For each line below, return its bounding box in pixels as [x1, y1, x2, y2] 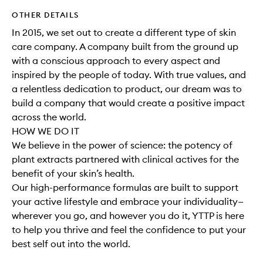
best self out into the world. [12, 238, 130, 250]
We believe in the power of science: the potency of [12, 139, 232, 151]
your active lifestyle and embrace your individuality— [12, 195, 244, 208]
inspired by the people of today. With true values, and [12, 69, 246, 81]
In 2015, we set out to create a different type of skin [12, 26, 236, 39]
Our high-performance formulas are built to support [12, 181, 238, 194]
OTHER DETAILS [12, 10, 79, 20]
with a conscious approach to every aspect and [12, 55, 220, 67]
